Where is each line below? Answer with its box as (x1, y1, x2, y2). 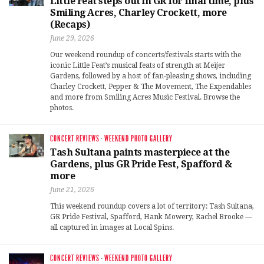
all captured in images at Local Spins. (50, 223, 174, 232)
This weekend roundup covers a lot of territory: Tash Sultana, (50, 202, 254, 211)
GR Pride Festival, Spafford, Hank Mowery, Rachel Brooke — (50, 213, 252, 222)
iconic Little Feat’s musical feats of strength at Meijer (50, 61, 225, 70)
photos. (50, 104, 74, 113)
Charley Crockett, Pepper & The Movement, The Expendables (50, 82, 251, 91)
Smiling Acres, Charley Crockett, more (50, 7, 227, 19)
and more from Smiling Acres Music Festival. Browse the (50, 93, 240, 102)
